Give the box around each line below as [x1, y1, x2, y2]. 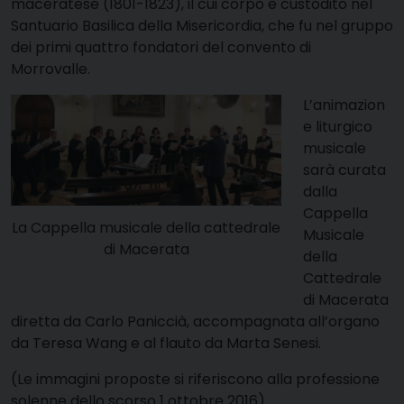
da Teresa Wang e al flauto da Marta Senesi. [11, 333, 321, 354]
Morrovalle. [11, 59, 90, 80]
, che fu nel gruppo [262, 15, 393, 37]
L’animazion [303, 95, 385, 116]
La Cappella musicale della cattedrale [12, 216, 280, 238]
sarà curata [303, 160, 386, 181]
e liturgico [303, 116, 372, 138]
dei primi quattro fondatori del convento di [11, 37, 311, 59]
